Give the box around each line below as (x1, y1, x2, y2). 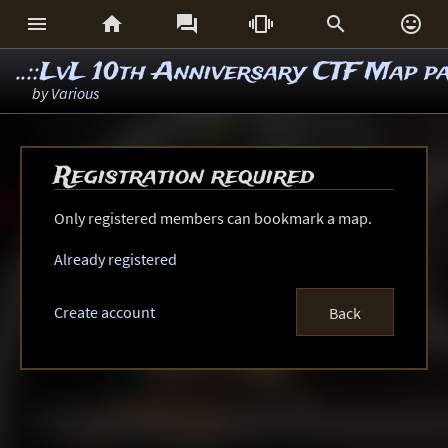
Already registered (53, 249, 177, 269)
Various (51, 83, 99, 103)
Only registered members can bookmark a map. (53, 208, 372, 228)
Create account (53, 302, 155, 322)
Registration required (53, 159, 314, 194)
